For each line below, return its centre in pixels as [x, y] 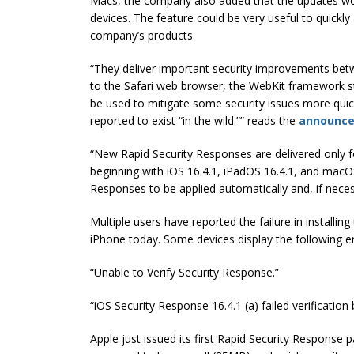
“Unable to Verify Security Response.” [185, 272]
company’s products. [143, 35]
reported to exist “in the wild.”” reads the [194, 120]
